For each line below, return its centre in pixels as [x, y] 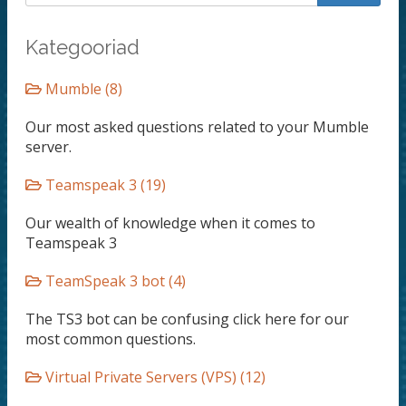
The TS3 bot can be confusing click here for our [187, 319]
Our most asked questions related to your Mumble [197, 127]
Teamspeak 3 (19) [104, 185]
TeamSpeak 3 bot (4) [114, 281]
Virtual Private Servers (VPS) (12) [154, 377]
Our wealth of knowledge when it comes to [170, 223]
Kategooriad [82, 47]
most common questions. [111, 339]
